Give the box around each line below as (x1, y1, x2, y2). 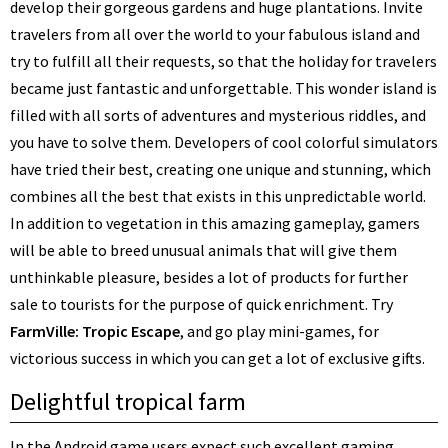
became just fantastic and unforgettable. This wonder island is (10, 78, 437, 98)
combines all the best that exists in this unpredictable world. (10, 186, 426, 206)
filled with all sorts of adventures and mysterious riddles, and (10, 105, 426, 125)
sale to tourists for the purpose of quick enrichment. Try (10, 294, 393, 314)
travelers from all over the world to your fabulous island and (10, 24, 420, 44)
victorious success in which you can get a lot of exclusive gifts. (10, 348, 425, 368)
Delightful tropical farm (10, 386, 246, 417)
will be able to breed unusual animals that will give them (10, 240, 397, 260)
